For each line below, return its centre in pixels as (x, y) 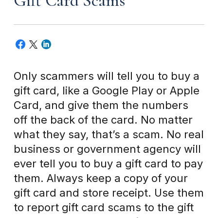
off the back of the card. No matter (103, 120)
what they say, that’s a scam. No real (109, 135)
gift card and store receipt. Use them (109, 193)
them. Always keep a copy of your (101, 178)
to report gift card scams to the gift (104, 208)
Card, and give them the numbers (101, 105)
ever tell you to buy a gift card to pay (108, 164)
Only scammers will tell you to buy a (107, 76)
